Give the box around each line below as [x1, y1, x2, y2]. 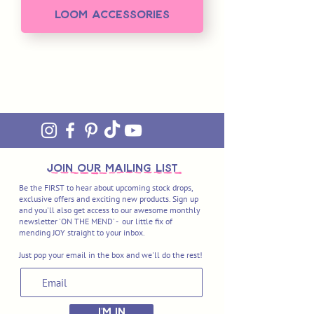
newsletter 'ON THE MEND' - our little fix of [19, 216, 172, 227]
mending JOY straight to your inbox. [19, 227, 145, 238]
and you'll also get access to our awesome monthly [19, 205, 200, 216]
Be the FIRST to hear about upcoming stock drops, [19, 182, 193, 193]
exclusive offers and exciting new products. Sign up [19, 193, 198, 205]
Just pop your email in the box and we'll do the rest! [19, 250, 203, 261]
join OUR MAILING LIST [46, 161, 178, 175]
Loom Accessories [55, 7, 170, 21]
